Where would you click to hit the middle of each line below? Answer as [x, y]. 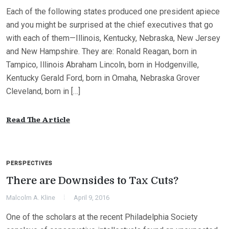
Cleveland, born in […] [43, 91]
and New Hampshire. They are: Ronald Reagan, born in [101, 51]
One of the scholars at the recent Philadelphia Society [102, 217]
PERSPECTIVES [29, 163]
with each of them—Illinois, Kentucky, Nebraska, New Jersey [113, 38]
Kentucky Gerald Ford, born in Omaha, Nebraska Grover [103, 78]
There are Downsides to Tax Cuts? [92, 181]
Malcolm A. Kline [31, 198]
